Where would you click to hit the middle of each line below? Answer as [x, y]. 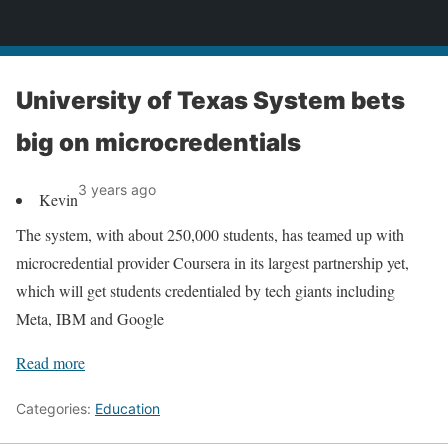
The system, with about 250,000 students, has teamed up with [210, 234]
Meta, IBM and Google [90, 318]
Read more [50, 362]
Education [127, 408]
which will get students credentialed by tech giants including [205, 290]
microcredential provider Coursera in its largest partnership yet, [212, 262]
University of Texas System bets [210, 100]
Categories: [55, 408]
